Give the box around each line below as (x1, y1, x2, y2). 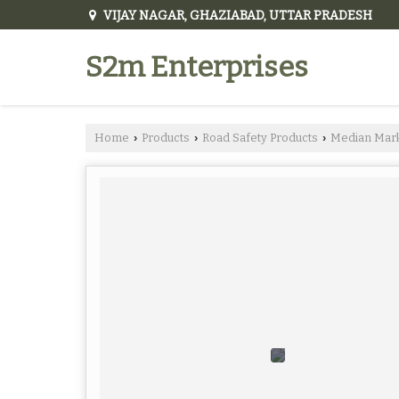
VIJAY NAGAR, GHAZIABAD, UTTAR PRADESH (101, 8, 372, 23)
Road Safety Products (202, 131, 318, 145)
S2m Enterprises (85, 50, 308, 85)
